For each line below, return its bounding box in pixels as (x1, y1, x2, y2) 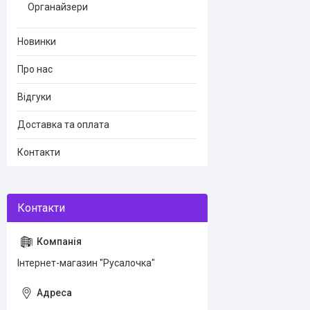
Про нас (17, 64, 53, 75)
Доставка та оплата (17, 119, 109, 130)
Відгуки (17, 91, 51, 102)
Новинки (17, 36, 56, 47)
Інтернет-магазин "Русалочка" (17, 257, 155, 268)
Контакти (17, 147, 60, 158)
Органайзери (28, 1, 88, 12)
